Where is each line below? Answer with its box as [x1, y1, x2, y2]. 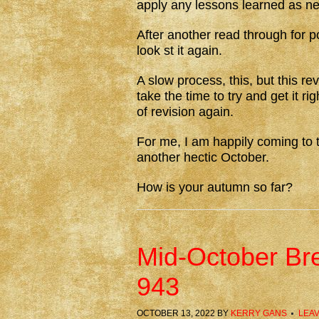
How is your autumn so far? [137, 180, 293, 194]
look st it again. [137, 43, 222, 58]
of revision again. [137, 105, 234, 119]
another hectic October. [137, 150, 269, 164]
